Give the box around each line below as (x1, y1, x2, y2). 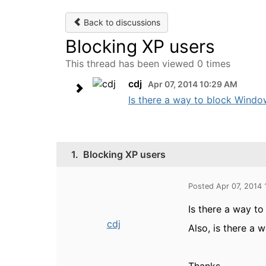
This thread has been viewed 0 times (65, 58, 230, 69)
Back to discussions (81, 17, 160, 27)
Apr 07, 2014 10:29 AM (148, 79, 237, 89)
